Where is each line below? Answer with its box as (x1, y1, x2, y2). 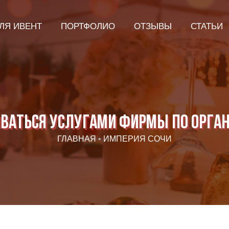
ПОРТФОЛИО (61, 21, 115, 31)
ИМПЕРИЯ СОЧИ (103, 134, 172, 143)
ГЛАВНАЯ (57, 134, 96, 143)
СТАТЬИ (191, 21, 223, 31)
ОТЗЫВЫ (134, 21, 172, 31)
